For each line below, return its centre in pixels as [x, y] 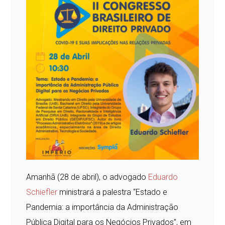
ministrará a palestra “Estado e [113, 192]
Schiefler [42, 192]
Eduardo [163, 177]
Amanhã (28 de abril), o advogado [87, 177]
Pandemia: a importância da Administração [102, 207]
